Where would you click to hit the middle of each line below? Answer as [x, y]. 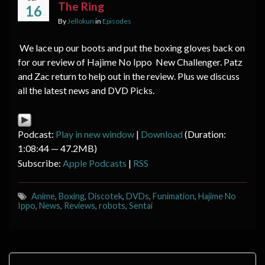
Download [162, 134]
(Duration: [204, 134]
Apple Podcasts [95, 163]
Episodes [117, 21]
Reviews [80, 205]
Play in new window [95, 134]
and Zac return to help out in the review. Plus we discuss [129, 76]
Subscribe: [40, 163]
